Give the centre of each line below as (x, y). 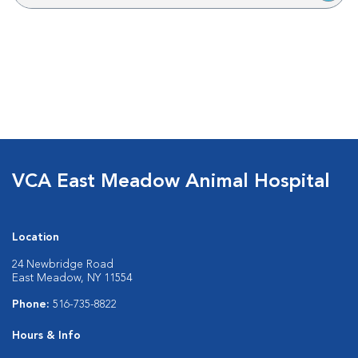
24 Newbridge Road (63, 265)
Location (36, 237)
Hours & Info (46, 336)
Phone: (32, 304)
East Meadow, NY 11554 (72, 278)
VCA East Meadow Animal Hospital (171, 182)
